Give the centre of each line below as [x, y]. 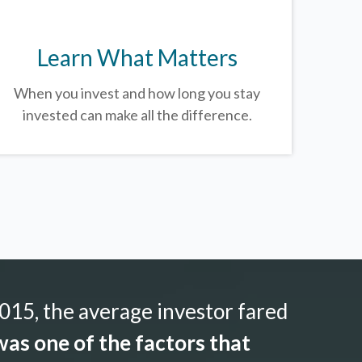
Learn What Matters [137, 57]
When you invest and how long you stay [137, 93]
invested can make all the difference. [137, 114]
